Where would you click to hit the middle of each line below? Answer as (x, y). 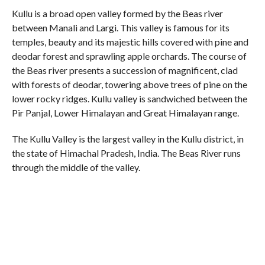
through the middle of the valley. (76, 167)
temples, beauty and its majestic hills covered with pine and (130, 42)
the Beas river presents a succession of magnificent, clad (125, 70)
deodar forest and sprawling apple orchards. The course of (129, 56)
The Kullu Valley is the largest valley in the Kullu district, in (127, 139)
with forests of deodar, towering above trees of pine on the (129, 84)
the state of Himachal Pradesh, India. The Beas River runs (126, 153)
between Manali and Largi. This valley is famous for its (120, 28)
